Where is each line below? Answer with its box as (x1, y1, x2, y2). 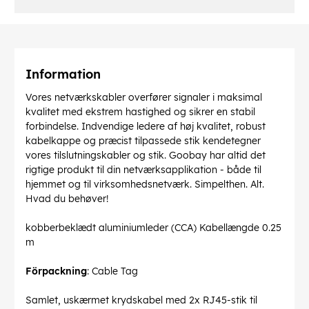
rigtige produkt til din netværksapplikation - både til (26, 163, 261, 177)
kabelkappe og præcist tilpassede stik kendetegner (26, 134, 261, 148)
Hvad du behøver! (26, 192, 108, 206)
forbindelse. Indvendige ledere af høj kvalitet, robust (26, 120, 266, 133)
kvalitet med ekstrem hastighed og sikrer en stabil (26, 106, 255, 119)
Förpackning (26, 265, 87, 278)
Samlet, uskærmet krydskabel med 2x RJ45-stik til (26, 294, 257, 307)
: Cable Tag (87, 265, 138, 278)
